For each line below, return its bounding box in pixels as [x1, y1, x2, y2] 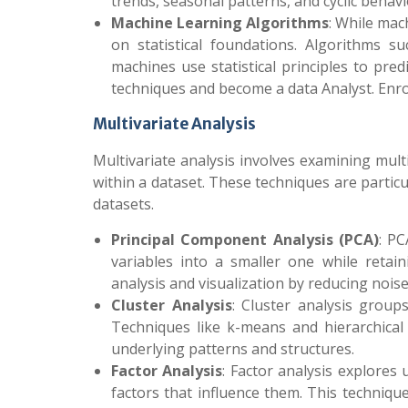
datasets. [93, 194, 154, 214]
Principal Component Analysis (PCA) [111, 229, 380, 250]
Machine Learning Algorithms [111, 13, 330, 33]
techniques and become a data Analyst [111, 78, 372, 98]
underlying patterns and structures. [111, 339, 354, 359]
